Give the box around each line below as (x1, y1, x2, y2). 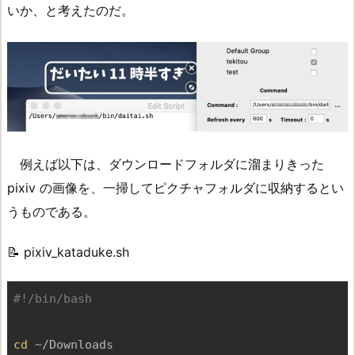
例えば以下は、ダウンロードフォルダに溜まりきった (20, 155, 324, 172)
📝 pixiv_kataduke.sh (7, 243, 129, 260)
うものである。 (7, 203, 96, 219)
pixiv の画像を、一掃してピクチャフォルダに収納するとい (7, 179, 344, 196)
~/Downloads (27, 337, 113, 352)
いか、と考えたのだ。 (7, 2, 134, 18)
